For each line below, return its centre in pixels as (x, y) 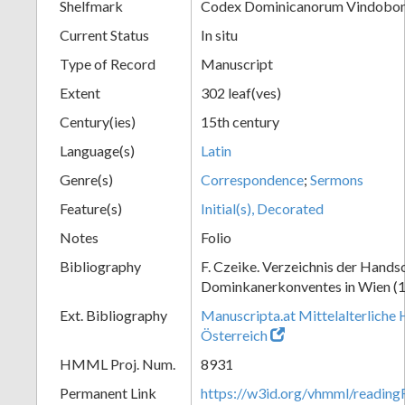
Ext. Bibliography (113, 315)
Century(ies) (98, 121)
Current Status (104, 34)
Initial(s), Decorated (262, 208)
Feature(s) (91, 208)
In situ (219, 34)
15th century (240, 121)
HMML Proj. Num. (118, 363)
